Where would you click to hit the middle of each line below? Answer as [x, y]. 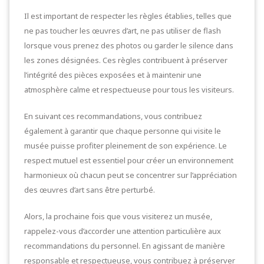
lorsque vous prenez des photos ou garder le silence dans [129, 45]
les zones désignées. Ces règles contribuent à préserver [126, 60]
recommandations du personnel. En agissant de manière [125, 245]
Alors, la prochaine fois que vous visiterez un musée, [118, 216]
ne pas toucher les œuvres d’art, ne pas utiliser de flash [123, 30]
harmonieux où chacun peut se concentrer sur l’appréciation [131, 175]
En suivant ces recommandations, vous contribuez [113, 116]
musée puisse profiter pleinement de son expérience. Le [126, 145]
